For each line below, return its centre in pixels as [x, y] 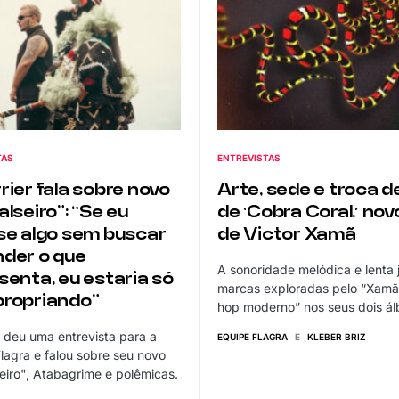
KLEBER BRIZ [337, 337]
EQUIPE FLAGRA [252, 337]
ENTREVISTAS [249, 158]
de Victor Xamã [287, 235]
